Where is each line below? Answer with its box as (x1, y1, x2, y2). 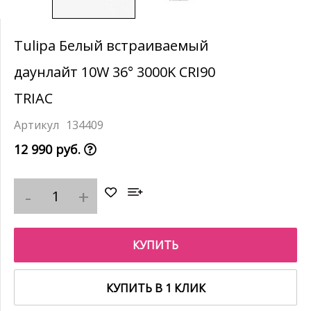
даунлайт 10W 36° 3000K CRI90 (14, 62, 215, 81)
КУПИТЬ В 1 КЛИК (106, 280, 205, 296)
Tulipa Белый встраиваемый (14, 36, 208, 55)
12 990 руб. (14, 141, 84, 158)
